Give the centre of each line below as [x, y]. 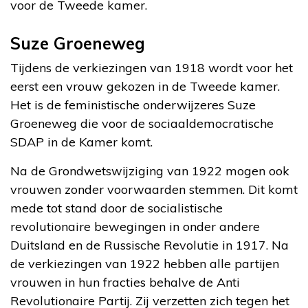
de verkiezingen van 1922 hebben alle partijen [145, 263]
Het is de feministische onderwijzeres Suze [133, 104]
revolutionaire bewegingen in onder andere [135, 226]
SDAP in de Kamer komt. [81, 142]
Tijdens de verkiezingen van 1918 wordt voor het [152, 67]
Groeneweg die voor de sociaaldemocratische [142, 123]
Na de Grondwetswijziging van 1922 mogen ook [150, 170]
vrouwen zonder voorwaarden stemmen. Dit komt [154, 189]
